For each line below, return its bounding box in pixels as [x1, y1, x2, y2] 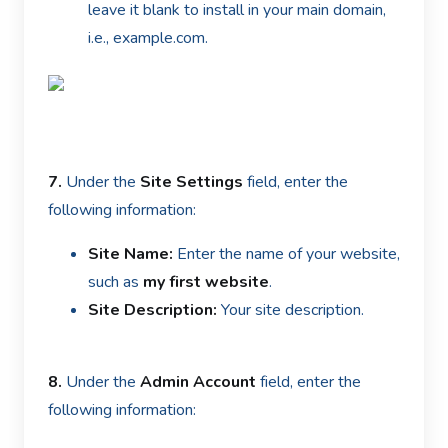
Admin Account [140, 371, 256, 393]
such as [88, 271, 143, 293]
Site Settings [140, 171, 243, 193]
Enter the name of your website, [177, 243, 400, 265]
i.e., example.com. [88, 27, 208, 49]
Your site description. [217, 299, 364, 321]
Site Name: [88, 243, 177, 265]
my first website [143, 271, 269, 293]
